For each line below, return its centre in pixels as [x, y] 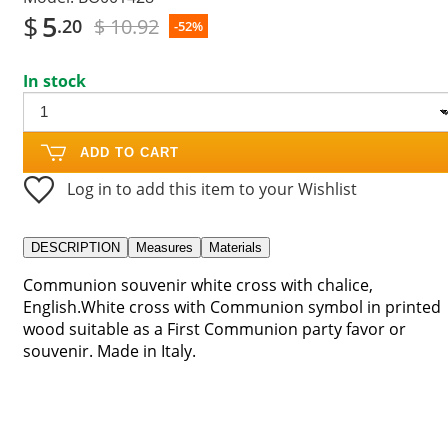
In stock [54, 80]
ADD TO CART [129, 152]
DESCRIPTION [75, 247]
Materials [235, 247]
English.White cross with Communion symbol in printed [232, 306]
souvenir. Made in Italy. [109, 350]
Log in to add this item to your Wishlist [212, 188]
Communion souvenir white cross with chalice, [198, 284]
